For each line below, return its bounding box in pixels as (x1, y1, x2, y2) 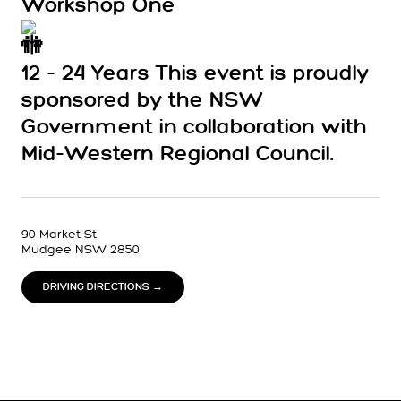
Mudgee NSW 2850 (21, 242, 140, 257)
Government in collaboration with (21, 115, 367, 140)
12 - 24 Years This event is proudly (21, 62, 369, 86)
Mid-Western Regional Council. (21, 142, 333, 166)
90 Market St (21, 226, 97, 242)
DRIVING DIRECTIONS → (43, 281, 163, 293)
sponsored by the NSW (21, 89, 264, 113)
